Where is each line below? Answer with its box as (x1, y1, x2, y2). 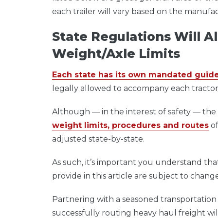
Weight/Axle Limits (52, 46, 180, 61)
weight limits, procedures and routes (52, 121, 209, 130)
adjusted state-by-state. (52, 134, 146, 144)
